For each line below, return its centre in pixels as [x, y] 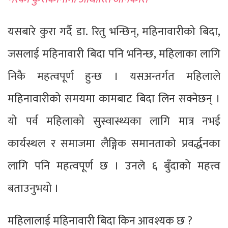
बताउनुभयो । [33, 188]
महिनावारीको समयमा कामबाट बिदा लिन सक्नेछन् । [114, 99]
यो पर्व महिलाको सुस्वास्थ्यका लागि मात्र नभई [114, 121]
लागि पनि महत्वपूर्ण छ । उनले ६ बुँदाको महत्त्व [114, 166]
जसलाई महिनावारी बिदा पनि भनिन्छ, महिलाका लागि [114, 54]
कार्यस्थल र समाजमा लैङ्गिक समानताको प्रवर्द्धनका [114, 144]
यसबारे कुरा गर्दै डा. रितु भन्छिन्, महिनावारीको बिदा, [114, 32]
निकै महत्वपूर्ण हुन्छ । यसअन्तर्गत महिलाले [114, 76]
